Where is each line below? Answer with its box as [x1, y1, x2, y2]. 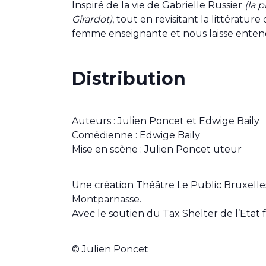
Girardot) [72, 13, 112, 25]
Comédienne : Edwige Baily [72, 129, 200, 141]
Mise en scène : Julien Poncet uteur [72, 144, 242, 156]
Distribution [72, 67, 186, 90]
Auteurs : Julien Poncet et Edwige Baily [72, 115, 259, 127]
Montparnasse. [72, 194, 141, 205]
